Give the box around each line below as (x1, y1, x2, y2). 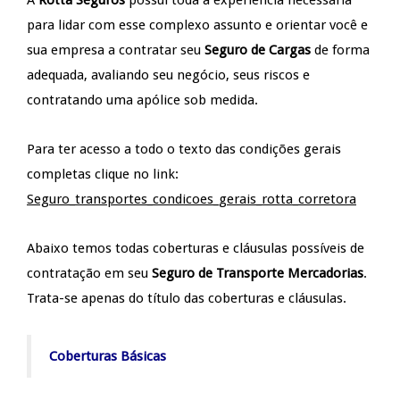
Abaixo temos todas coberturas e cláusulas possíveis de (27, 239, 364, 256)
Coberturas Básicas (49, 347, 166, 364)
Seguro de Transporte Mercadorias (152, 264, 363, 281)
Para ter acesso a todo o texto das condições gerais (27, 140, 341, 157)
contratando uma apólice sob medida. (27, 91, 258, 108)
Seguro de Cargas (204, 41, 311, 58)
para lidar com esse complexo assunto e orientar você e (27, 16, 368, 33)
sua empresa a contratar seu (27, 41, 204, 58)
